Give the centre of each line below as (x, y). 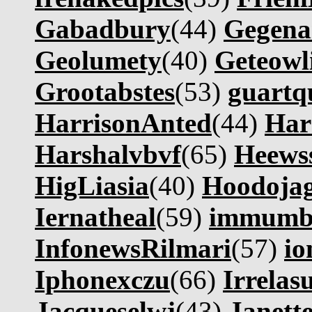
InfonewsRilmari (133, 248)
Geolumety (98, 60)
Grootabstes (105, 92)
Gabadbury (103, 29)
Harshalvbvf (108, 154)
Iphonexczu (102, 280)
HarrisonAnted (123, 123)
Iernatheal (95, 217)
